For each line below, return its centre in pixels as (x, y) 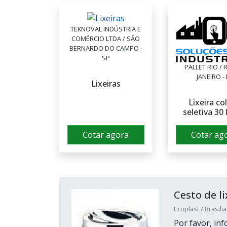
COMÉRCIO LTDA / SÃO (106, 39)
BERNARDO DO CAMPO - (106, 48)
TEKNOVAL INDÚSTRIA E (106, 29)
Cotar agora (106, 135)
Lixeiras (106, 84)
